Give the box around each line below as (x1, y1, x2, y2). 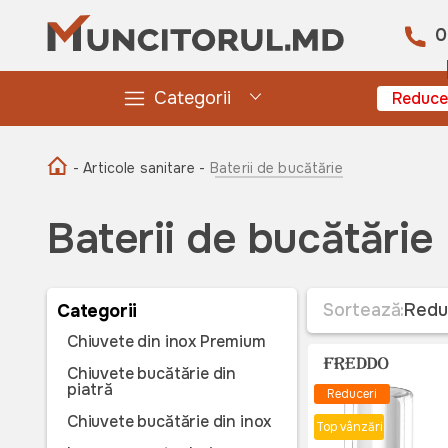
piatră (67, 379, 113, 400)
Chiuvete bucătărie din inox (67, 411, 272, 432)
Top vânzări (315, 419, 383, 435)
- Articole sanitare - (73, 159, 205, 177)
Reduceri (327, 386, 377, 402)
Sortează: (323, 299, 405, 321)
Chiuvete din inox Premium (67, 331, 266, 352)
